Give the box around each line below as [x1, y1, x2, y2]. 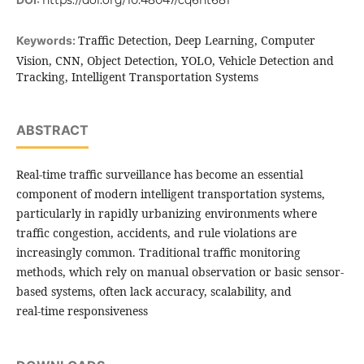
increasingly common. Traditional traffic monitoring [15, 245, 301, 261]
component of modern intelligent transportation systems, [15, 186, 325, 202]
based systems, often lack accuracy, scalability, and [15, 284, 295, 300]
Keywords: [15, 33, 78, 48]
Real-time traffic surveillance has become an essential [15, 167, 303, 183]
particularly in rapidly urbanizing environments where [15, 206, 317, 222]
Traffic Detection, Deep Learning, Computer [77, 32, 315, 49]
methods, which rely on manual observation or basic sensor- [15, 264, 344, 280]
